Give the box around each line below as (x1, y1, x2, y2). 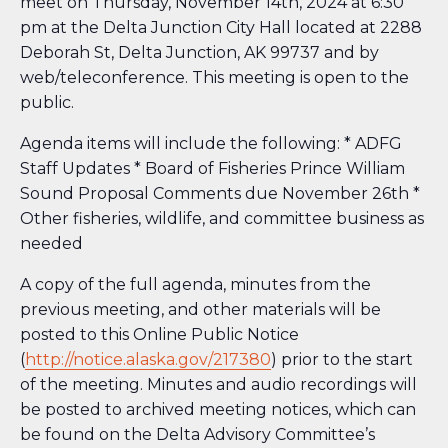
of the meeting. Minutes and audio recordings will (20, 375, 417, 395)
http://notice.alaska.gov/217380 (25, 350, 271, 370)
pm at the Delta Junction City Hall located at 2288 (20, 18, 422, 38)
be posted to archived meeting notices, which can (20, 400, 416, 420)
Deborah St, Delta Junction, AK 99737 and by (20, 43, 379, 63)
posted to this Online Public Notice (20, 325, 299, 345)
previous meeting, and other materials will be (20, 300, 381, 320)
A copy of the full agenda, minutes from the (20, 275, 371, 295)
